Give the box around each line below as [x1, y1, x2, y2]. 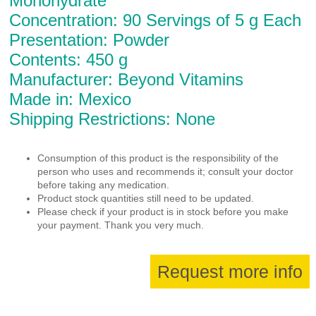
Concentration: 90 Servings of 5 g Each [9, 10, 302, 30]
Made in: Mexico [9, 89, 132, 109]
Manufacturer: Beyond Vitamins [9, 69, 244, 89]
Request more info [157, 261, 303, 281]
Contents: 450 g [9, 49, 128, 69]
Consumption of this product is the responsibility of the [37, 152, 279, 164]
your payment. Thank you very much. [37, 219, 205, 231]
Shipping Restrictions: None [9, 109, 216, 128]
